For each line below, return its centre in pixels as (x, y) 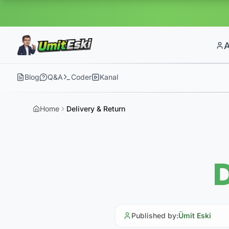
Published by (154, 215)
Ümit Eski (195, 215)
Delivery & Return (96, 109)
